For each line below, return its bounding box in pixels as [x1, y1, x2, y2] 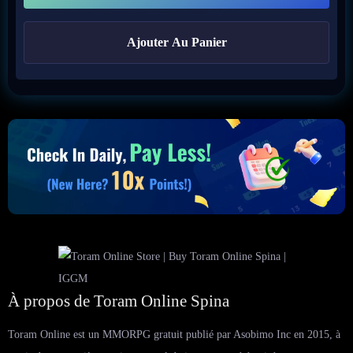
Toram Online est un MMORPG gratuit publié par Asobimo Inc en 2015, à [8, 328, 340, 340]
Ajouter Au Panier [126, 35, 227, 49]
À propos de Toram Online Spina [8, 291, 229, 310]
